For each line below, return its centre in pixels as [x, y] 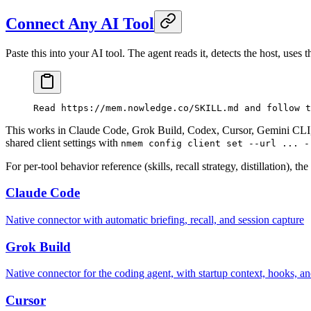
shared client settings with [63, 142]
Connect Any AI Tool [80, 23]
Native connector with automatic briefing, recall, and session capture [155, 220]
